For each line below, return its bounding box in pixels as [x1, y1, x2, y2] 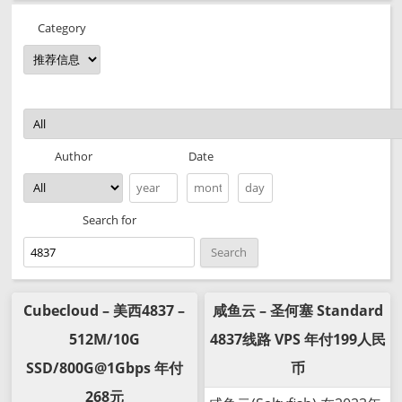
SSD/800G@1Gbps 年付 [25, 358, 183, 379]
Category [38, 19, 86, 36]
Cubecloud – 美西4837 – [23, 301, 186, 321]
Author [55, 147, 92, 164]
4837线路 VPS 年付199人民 [209, 329, 386, 350]
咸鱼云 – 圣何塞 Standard [212, 301, 383, 321]
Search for [82, 212, 136, 229]
